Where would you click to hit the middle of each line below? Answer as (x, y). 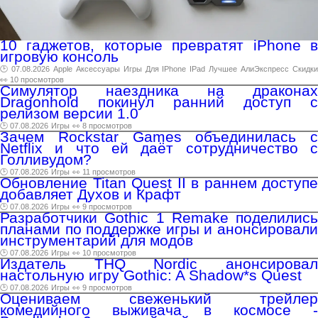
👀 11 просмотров (104, 172)
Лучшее (223, 69)
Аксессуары (98, 69)
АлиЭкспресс (265, 69)
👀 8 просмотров (102, 126)
